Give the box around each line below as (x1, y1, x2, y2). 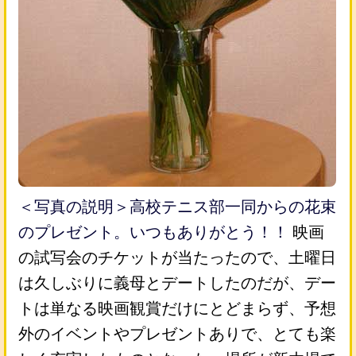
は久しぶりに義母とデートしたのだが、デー (18, 273, 336, 292)
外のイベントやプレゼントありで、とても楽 (18, 324, 336, 342)
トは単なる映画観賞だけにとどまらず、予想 (18, 299, 336, 317)
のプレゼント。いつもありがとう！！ (18, 222, 288, 241)
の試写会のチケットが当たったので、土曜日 (18, 248, 336, 266)
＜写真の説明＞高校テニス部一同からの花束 (18, 197, 336, 215)
